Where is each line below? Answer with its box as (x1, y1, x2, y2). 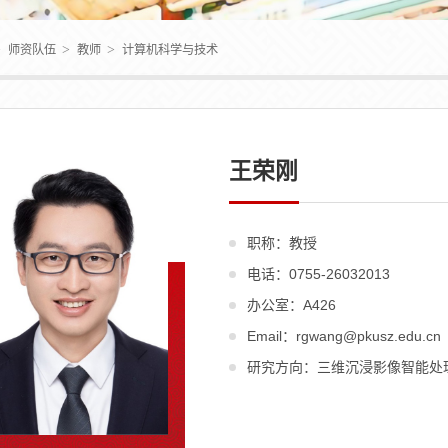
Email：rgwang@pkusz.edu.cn (246, 327, 441, 344)
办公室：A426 (246, 296, 336, 313)
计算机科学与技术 (121, 42, 218, 57)
